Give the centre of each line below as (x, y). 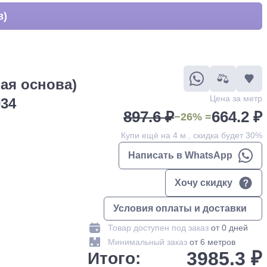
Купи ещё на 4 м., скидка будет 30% (192, 135)
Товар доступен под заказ (159, 228)
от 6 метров (212, 242)
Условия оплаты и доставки (180, 208)
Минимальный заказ (148, 242)
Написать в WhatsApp (180, 155)
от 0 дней (229, 228)
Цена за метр (236, 98)
